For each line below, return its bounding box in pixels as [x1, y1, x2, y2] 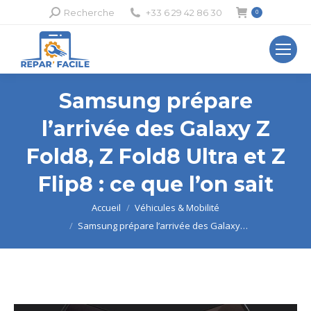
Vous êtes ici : [14, 201, 75, 215]
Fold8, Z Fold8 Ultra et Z [26, 144, 285, 169]
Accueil [92, 201, 121, 214]
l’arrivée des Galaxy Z [41, 116, 270, 142]
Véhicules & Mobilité [135, 201, 219, 214]
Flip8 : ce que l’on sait [37, 171, 274, 197]
